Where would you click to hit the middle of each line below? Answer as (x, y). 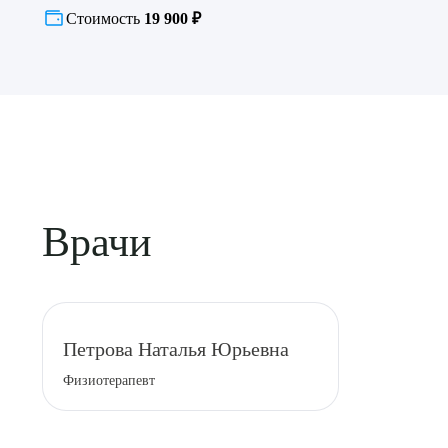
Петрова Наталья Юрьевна (176, 349)
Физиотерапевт (109, 380)
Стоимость (105, 18)
